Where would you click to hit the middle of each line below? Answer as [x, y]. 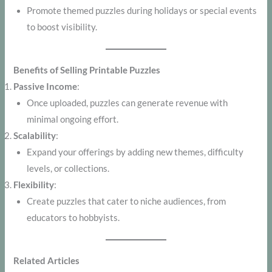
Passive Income [46, 87]
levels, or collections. [68, 169]
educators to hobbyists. [73, 218]
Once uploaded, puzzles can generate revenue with [127, 103]
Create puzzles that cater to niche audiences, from [127, 202]
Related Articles [47, 261]
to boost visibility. [62, 27]
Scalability [35, 136]
